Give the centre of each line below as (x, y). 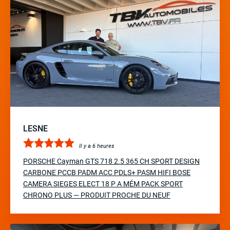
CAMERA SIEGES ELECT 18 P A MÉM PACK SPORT (103, 184)
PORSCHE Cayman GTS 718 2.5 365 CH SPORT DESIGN (111, 161)
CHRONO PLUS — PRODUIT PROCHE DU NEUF (97, 195)
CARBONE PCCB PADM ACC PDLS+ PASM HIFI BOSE (107, 172)
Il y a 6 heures (97, 146)
